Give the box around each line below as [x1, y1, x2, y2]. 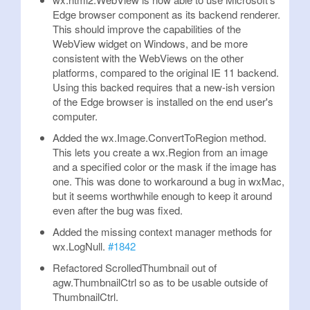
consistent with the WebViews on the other [53, 51, 244, 65]
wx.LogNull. [53, 239, 108, 253]
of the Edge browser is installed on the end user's [53, 94, 273, 109]
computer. [53, 109, 98, 123]
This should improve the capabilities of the [53, 21, 241, 36]
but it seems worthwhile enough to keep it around [53, 188, 272, 203]
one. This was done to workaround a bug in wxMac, [53, 174, 284, 188]
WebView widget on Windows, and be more [53, 36, 248, 51]
